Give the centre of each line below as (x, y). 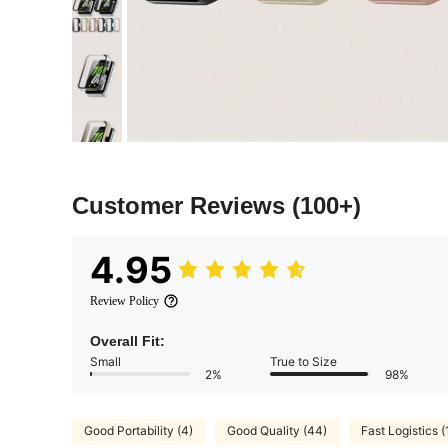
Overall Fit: (127, 340)
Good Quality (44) (277, 431)
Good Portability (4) (138, 431)
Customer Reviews (182, 205)
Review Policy (124, 300)
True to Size (303, 361)
